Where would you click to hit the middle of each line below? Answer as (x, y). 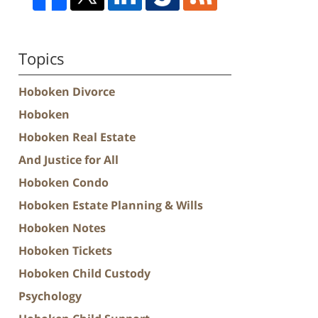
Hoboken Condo (64, 182)
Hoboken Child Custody (84, 273)
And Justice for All (68, 159)
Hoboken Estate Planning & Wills (111, 205)
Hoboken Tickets (65, 250)
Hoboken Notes (62, 227)
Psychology (50, 296)
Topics (42, 58)
